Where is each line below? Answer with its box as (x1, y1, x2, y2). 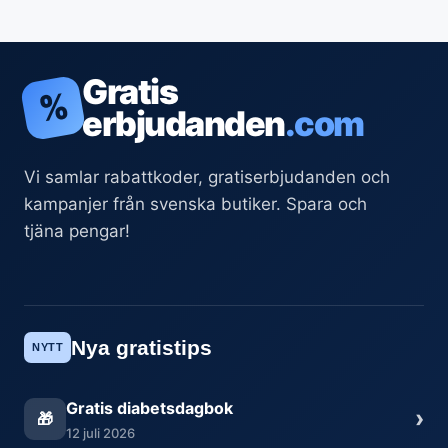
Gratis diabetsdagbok (66, 397, 233, 418)
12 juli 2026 (66, 424, 135, 441)
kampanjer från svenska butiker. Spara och (24, 193, 367, 214)
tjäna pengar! (24, 220, 130, 241)
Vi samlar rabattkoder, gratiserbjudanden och (24, 166, 390, 187)
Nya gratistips (71, 335, 212, 359)
